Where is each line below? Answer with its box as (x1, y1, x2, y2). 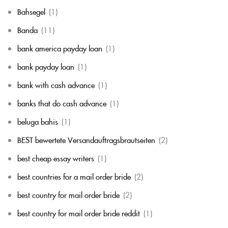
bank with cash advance (17, 79, 95, 90)
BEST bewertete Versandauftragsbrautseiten (17, 134, 155, 145)
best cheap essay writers (17, 152, 94, 163)
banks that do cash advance (17, 97, 106, 108)
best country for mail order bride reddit (17, 207, 140, 218)
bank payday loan (17, 61, 74, 72)
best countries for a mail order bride (17, 170, 131, 182)
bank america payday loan (17, 42, 102, 53)
